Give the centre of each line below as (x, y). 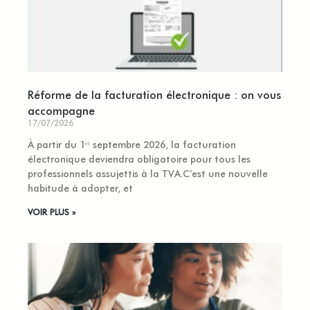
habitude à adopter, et (80, 188)
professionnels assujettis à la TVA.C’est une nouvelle (148, 173)
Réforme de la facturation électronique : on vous (154, 94)
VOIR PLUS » (52, 211)
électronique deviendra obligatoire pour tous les (139, 158)
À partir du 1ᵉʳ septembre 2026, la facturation (132, 144)
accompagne (61, 110)
